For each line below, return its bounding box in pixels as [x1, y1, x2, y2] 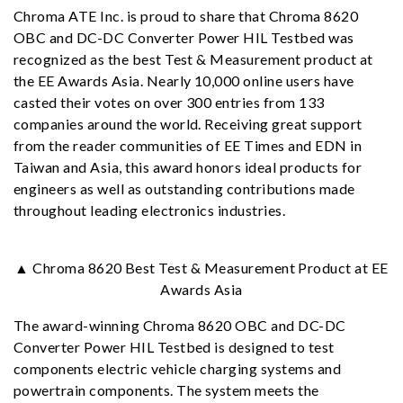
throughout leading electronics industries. [13, 201, 286, 219]
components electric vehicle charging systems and [13, 360, 342, 377]
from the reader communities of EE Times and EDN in [13, 137, 363, 154]
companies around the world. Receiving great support [13, 115, 363, 132]
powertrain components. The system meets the [13, 381, 319, 399]
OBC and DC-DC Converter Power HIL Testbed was [13, 29, 354, 46]
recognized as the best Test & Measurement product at [13, 50, 373, 67]
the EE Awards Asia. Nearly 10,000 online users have [13, 72, 354, 89]
